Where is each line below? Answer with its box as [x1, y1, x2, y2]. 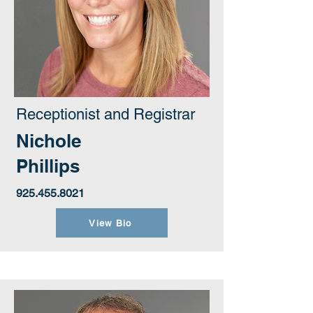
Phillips [16, 155, 80, 177]
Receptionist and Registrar [16, 105, 195, 123]
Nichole [16, 130, 81, 152]
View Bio [89, 217, 132, 228]
